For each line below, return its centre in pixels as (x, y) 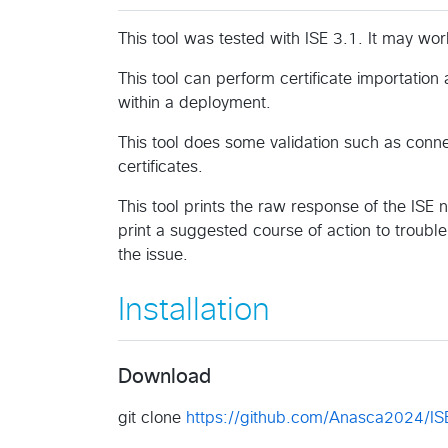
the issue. (153, 254)
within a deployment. (194, 102)
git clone (152, 418)
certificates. (160, 166)
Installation (194, 310)
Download (164, 377)
